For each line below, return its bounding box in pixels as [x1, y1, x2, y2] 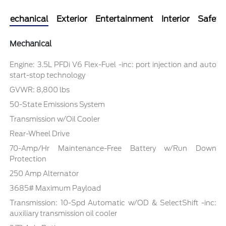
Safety [198, 14, 223, 24]
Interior [161, 14, 190, 24]
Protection [10, 154, 47, 163]
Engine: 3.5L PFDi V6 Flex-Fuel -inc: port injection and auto [10, 60, 216, 69]
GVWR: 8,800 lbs [10, 85, 70, 94]
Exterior [56, 14, 87, 24]
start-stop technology [10, 71, 86, 79]
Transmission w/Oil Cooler [10, 115, 100, 123]
